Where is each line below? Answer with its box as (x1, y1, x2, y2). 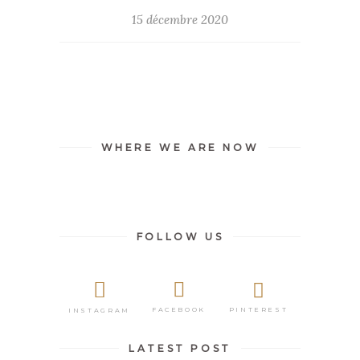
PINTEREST (228, 305, 288, 313)
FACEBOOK (151, 305, 207, 314)
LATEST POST (129, 342, 231, 354)
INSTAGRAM (68, 305, 130, 314)
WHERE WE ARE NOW (100, 141, 260, 154)
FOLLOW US (136, 231, 224, 243)
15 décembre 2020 (132, 12, 228, 28)
